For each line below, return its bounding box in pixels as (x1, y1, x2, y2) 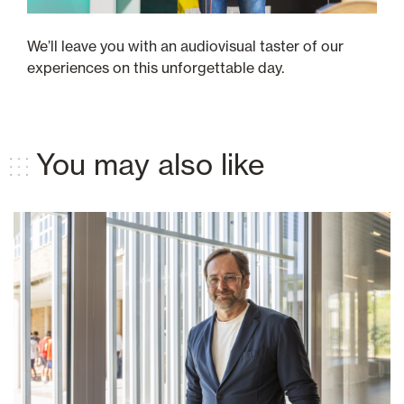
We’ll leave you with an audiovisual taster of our (27, 37, 344, 56)
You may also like (36, 146, 264, 183)
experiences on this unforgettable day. (27, 59, 284, 78)
